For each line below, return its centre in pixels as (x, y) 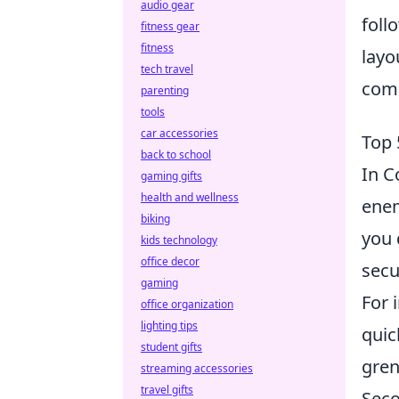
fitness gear (170, 26)
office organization (187, 304)
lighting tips (169, 326)
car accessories (179, 133)
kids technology (179, 240)
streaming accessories (197, 368)
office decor (170, 261)
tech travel (167, 69)
